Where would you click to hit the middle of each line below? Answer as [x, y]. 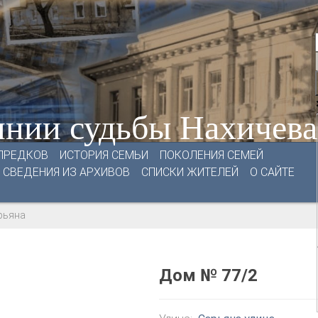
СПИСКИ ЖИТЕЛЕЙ [190, 172]
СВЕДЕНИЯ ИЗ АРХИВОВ [66, 172]
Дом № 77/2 [208, 275]
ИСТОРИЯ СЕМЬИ [104, 155]
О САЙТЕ [272, 172]
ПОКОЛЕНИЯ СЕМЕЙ [212, 155]
